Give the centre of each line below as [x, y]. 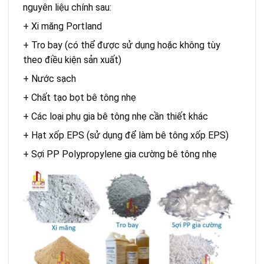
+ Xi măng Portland [62, 26]
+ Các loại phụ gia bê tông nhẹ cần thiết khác [115, 116]
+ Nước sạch [49, 78]
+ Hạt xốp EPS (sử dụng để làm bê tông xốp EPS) [126, 135]
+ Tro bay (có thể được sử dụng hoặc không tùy [122, 45]
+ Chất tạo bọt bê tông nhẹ [80, 97]
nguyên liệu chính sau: [67, 7]
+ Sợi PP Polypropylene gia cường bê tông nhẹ [120, 154]
